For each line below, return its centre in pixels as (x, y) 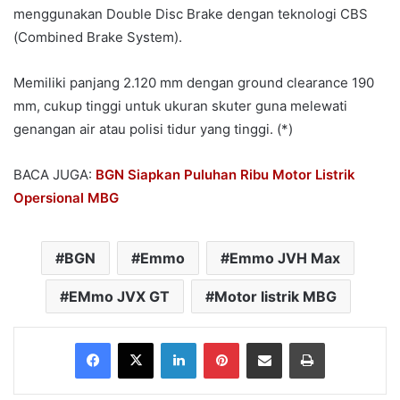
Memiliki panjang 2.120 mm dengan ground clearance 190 (194, 82)
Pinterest (264, 342)
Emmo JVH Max (285, 258)
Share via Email (296, 342)
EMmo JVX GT (119, 296)
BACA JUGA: (54, 174)
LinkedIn (219, 342)
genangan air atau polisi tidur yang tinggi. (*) (153, 129)
